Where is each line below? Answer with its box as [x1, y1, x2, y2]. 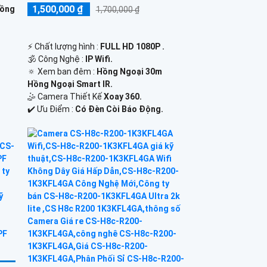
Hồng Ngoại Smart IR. [27, 79, 113, 89]
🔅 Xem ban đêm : [27, 66, 97, 76]
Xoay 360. [103, 91, 142, 101]
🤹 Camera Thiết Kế [27, 91, 104, 101]
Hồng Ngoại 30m [96, 66, 162, 76]
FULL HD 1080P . [100, 41, 164, 51]
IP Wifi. [85, 54, 113, 64]
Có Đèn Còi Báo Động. [74, 104, 163, 114]
